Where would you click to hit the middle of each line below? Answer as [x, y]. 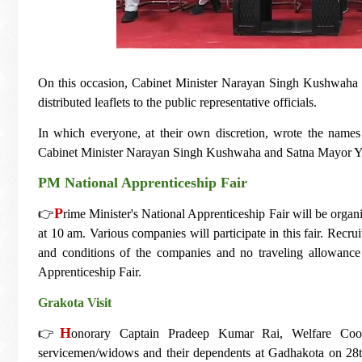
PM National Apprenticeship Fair [143, 182]
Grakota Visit [75, 302]
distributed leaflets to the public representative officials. [179, 102]
